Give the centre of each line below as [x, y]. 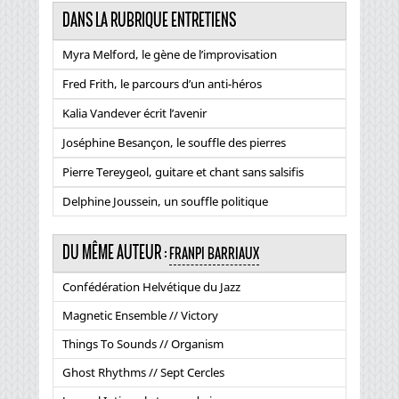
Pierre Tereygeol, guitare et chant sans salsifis [183, 171]
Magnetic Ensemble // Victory [140, 315]
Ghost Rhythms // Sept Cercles [143, 372]
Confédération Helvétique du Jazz [151, 286]
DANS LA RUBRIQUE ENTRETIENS [149, 20]
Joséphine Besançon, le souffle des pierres [174, 142]
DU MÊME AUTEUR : [116, 252]
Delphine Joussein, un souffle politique [165, 201]
